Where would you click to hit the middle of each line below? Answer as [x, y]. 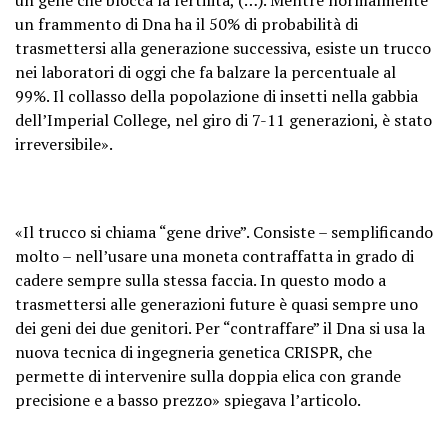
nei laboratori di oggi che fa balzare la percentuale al [205, 71]
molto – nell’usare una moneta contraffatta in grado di [214, 255]
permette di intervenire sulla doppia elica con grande [208, 375]
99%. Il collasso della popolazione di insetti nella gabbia [216, 95]
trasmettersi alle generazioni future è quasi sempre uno [216, 303]
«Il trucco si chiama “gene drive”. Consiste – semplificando [224, 231]
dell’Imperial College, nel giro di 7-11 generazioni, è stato [223, 119]
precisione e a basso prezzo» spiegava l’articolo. [188, 399]
